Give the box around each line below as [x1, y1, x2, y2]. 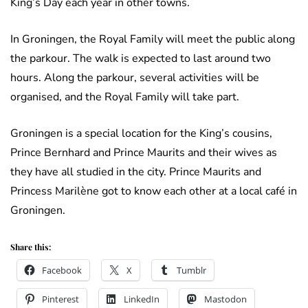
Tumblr [177, 264, 206, 277]
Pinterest [42, 293, 79, 306]
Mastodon [204, 293, 247, 306]
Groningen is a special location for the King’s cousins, [10, 126, 272, 142]
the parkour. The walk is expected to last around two [10, 51, 271, 67]
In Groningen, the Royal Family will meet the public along [10, 32, 295, 47]
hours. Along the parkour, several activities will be [10, 70, 259, 86]
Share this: [10, 241, 51, 253]
